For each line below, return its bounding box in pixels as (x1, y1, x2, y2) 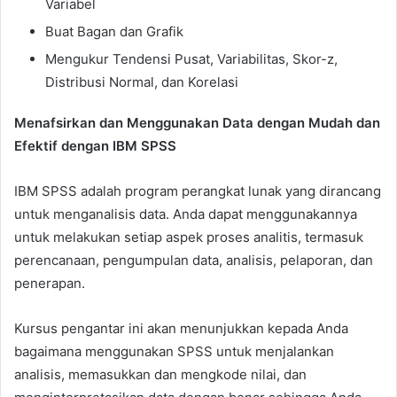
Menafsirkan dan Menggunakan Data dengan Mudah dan (14, 114, 380, 132)
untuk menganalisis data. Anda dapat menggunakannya (14, 206, 357, 223)
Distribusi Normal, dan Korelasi (45, 74, 238, 91)
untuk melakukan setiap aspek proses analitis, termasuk (14, 229, 363, 246)
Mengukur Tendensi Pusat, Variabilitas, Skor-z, (45, 51, 338, 68)
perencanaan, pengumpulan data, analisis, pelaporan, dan (14, 252, 373, 269)
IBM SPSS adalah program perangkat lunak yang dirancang (14, 183, 381, 200)
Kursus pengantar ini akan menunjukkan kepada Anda (14, 320, 348, 338)
